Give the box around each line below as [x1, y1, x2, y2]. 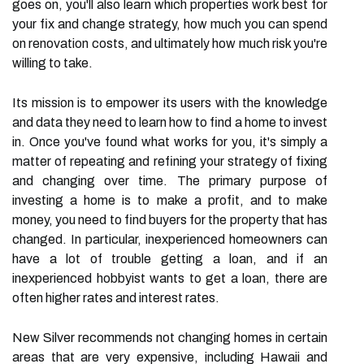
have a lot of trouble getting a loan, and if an [12, 252, 327, 266]
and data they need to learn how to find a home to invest [12, 115, 327, 129]
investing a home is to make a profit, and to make [12, 193, 327, 207]
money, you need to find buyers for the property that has [12, 213, 327, 227]
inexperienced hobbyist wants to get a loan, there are [12, 271, 327, 285]
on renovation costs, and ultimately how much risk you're [12, 37, 327, 50]
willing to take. [12, 56, 93, 70]
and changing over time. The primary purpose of [12, 174, 327, 188]
